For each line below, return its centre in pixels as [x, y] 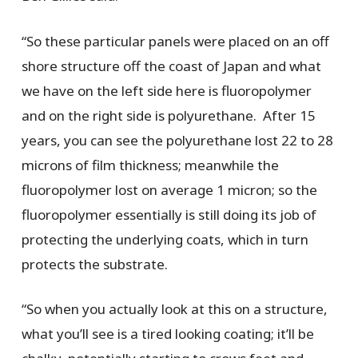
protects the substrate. [97, 264]
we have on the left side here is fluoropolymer [166, 90]
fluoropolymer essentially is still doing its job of [169, 214]
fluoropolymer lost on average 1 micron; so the [169, 189]
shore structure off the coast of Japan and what [171, 66]
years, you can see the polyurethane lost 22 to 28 [177, 140]
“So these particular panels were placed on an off [175, 41]
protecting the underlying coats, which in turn [165, 239]
